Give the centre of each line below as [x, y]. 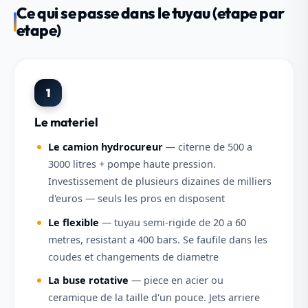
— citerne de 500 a [207, 146]
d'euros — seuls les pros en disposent [136, 198]
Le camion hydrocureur [105, 146]
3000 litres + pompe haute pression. [132, 164]
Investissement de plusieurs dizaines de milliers [159, 181]
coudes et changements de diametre [133, 256]
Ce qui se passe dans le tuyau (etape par [151, 13]
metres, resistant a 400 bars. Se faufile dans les [157, 239]
